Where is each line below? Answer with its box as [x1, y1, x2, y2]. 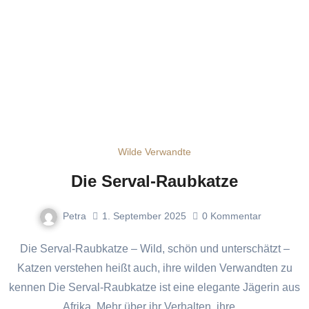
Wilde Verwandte [118, 146, 191, 157]
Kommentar [210, 210, 261, 222]
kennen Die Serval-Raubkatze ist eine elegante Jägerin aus [9, 281, 300, 293]
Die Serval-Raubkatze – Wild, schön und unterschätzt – [19, 242, 28, 255]
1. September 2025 [102, 210, 186, 222]
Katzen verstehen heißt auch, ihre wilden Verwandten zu [17, 261, 292, 274]
